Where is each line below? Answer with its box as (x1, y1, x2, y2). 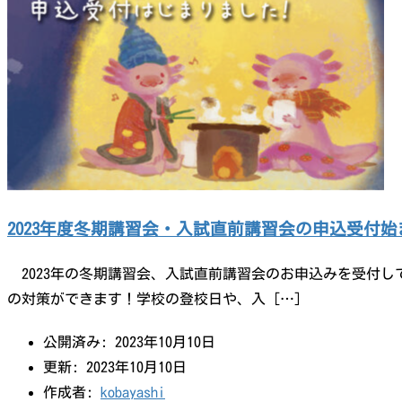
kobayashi (100, 384, 165, 399)
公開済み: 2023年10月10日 (43, 334, 215, 349)
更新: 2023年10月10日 (43, 359, 187, 374)
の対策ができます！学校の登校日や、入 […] (7, 291, 301, 306)
